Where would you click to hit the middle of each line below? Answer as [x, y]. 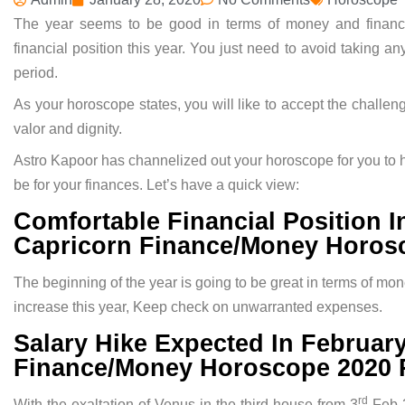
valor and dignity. [68, 129]
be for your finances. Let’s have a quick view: [156, 185]
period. [36, 73]
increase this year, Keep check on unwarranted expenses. [198, 307]
